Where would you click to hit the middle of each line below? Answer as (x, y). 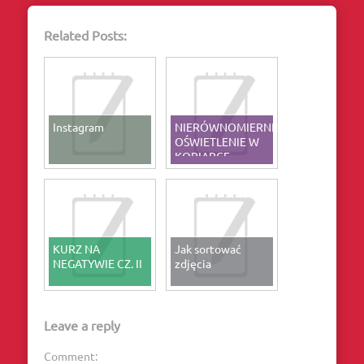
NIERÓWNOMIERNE (226, 126)
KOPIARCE (202, 156)
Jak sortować (208, 248)
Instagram (78, 126)
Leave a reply (82, 325)
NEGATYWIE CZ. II (97, 263)
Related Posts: (85, 35)
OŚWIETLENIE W (217, 141)
